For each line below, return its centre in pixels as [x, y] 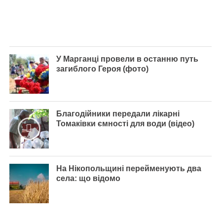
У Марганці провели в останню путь [127, 59]
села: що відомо [88, 178]
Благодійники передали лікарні [118, 113]
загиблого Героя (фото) [102, 69]
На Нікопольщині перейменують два [129, 168]
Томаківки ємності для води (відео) [125, 123]
